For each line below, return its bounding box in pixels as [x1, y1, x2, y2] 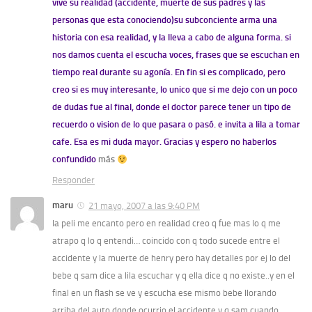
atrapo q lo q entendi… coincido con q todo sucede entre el [52, 235, 280, 247]
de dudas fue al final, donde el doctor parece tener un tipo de [52, 102, 291, 113]
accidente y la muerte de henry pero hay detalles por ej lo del [52, 253, 290, 264]
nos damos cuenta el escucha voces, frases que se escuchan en [52, 49, 299, 61]
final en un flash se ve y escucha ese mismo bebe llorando [52, 288, 276, 299]
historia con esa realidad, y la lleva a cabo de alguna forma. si [52, 32, 291, 43]
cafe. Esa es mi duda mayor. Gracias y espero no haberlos [52, 136, 276, 148]
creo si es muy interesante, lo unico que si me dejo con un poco [52, 84, 297, 95]
